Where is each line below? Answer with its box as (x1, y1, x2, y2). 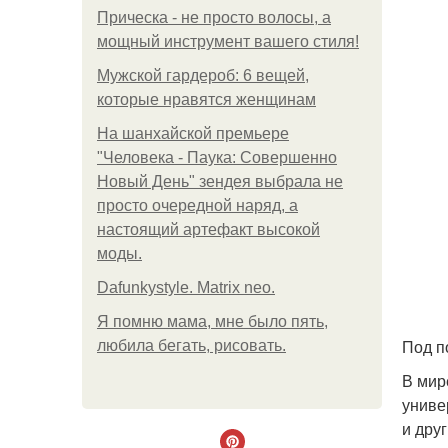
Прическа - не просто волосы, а (97, 9, 331, 26)
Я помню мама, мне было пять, (97, 313, 328, 330)
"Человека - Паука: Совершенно (97, 149, 337, 166)
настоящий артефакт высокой (97, 221, 320, 238)
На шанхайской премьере (97, 125, 289, 142)
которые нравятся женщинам (97, 91, 316, 108)
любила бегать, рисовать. (97, 337, 286, 354)
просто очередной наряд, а (97, 197, 298, 214)
